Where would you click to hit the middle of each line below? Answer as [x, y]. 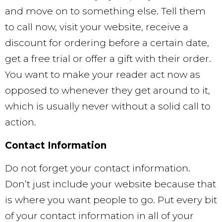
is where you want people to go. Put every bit [111, 200]
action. [21, 122]
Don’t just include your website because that [111, 184]
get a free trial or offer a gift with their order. [108, 59]
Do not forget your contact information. [98, 168]
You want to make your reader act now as [103, 75]
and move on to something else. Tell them [105, 11]
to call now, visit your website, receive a [97, 27]
